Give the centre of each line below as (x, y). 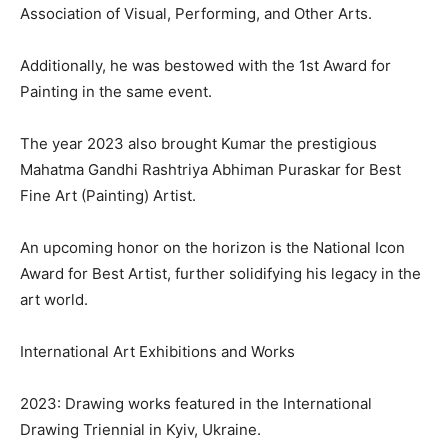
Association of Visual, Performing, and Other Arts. (196, 14)
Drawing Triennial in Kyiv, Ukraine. (140, 430)
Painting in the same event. (116, 92)
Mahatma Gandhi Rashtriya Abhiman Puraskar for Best (210, 170)
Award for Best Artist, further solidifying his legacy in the (220, 274)
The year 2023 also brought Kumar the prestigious (198, 144)
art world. (54, 300)
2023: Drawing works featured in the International (196, 404)
